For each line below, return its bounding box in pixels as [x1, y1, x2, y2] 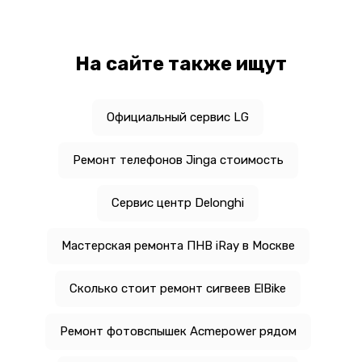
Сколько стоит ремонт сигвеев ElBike [69, 281, 286, 297]
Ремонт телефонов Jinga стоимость [72, 153, 284, 168]
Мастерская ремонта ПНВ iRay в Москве [61, 238, 295, 254]
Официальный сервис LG [107, 110, 249, 125]
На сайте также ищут [75, 53, 287, 76]
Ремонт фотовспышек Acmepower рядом [59, 324, 297, 339]
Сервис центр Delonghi [112, 196, 244, 211]
